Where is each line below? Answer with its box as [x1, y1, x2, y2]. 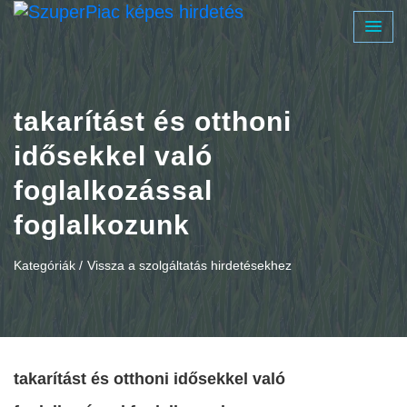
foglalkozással [14, 175, 213, 205]
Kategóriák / [14, 258, 83, 273]
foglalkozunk [14, 210, 190, 240]
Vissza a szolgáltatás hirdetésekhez [87, 258, 292, 273]
